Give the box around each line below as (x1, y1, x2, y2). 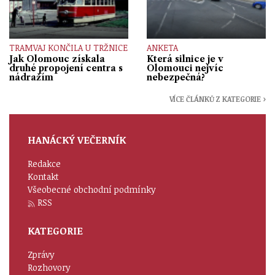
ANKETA (147, 42, 178, 54)
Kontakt (28, 171, 59, 183)
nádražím (9, 71, 53, 83)
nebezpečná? (147, 71, 205, 83)
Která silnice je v (147, 53, 223, 64)
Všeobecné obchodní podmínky (28, 184, 156, 196)
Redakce (28, 158, 61, 170)
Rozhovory (28, 261, 71, 274)
